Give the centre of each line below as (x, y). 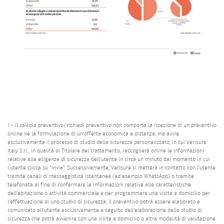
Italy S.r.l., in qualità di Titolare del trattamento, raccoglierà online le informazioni (106, 150)
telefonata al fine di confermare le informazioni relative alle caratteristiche (99, 184)
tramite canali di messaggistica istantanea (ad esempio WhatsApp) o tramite (101, 176)
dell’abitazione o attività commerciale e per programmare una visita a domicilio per (109, 193)
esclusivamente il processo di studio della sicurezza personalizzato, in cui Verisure (107, 142)
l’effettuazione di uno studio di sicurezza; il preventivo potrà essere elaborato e (104, 201)
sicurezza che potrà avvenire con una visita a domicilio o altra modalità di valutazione (111, 218)
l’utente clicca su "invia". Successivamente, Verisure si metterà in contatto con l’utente (111, 167)
